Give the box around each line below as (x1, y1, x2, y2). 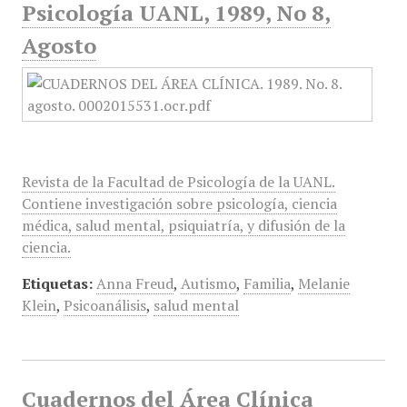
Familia (243, 273, 291, 293)
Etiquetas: (21, 273, 93, 293)
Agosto (21, 31, 96, 60)
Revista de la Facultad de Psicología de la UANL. (21, 172, 335, 192)
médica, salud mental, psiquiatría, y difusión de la (21, 215, 345, 235)
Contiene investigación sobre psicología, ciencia (21, 194, 337, 213)
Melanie (297, 273, 350, 293)
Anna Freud (95, 273, 174, 293)
